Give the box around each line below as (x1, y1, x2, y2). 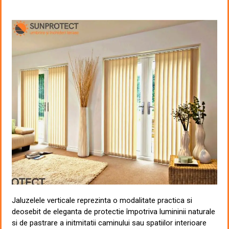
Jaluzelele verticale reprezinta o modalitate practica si (12, 195, 192, 205)
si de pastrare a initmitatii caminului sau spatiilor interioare (12, 218, 207, 227)
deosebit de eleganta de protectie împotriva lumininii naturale (12, 207, 215, 216)
